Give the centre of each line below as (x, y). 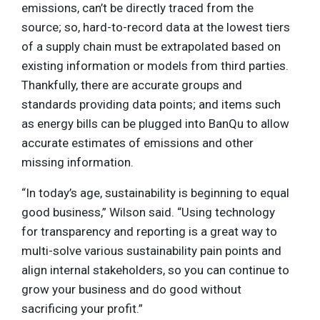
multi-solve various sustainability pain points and (151, 250)
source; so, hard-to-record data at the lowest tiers (156, 27)
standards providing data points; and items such (151, 104)
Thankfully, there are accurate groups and (132, 85)
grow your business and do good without (131, 289)
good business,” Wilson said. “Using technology (148, 212)
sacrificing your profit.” (82, 308)
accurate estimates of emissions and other (137, 142)
